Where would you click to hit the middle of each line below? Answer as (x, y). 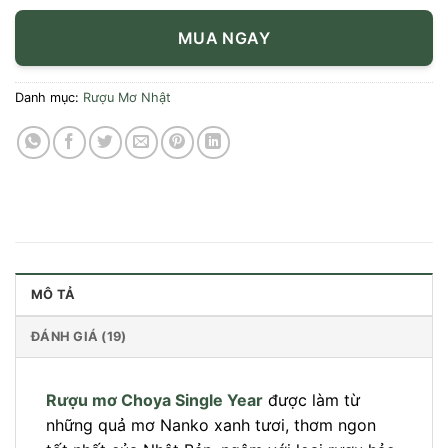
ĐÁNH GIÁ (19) (79, 336)
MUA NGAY (224, 37)
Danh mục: (49, 97)
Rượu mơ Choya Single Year (154, 399)
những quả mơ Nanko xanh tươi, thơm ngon (211, 424)
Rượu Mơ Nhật (127, 97)
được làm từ (311, 399)
